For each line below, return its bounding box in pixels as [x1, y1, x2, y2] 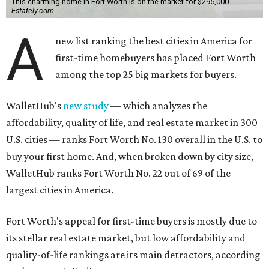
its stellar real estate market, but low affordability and [6, 232, 246, 244]
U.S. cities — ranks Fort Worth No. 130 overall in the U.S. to [6, 133, 262, 145]
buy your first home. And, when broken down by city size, [6, 150, 253, 162]
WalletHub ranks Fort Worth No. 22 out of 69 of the [6, 167, 231, 179]
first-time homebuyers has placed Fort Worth [55, 52, 256, 64]
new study [63, 100, 109, 112]
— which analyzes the [109, 100, 207, 112]
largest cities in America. [6, 184, 113, 196]
